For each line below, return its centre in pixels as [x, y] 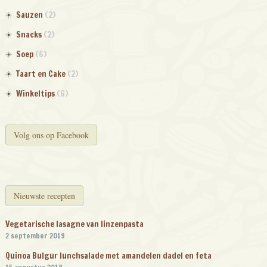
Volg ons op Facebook [51, 135]
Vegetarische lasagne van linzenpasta [74, 224]
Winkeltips [35, 94]
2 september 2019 [35, 236]
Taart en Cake [41, 74]
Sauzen [29, 15]
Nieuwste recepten [44, 196]
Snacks [29, 35]
